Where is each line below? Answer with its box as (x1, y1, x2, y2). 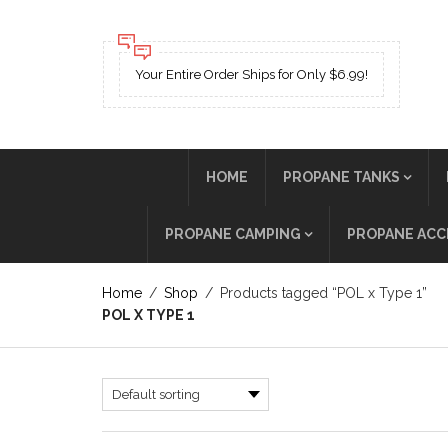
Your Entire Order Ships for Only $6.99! (135, 67, 368, 82)
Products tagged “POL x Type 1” (216, 285, 427, 301)
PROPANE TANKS (282, 169, 400, 185)
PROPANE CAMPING (164, 226, 301, 242)
